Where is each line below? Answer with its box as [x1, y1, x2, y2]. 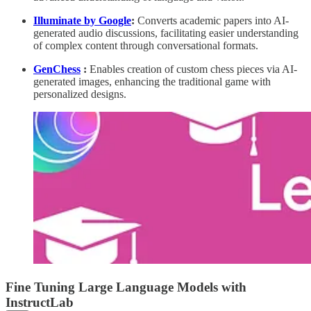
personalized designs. [33, 88, 126, 101]
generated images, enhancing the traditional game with [33, 76, 271, 88]
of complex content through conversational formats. [33, 40, 258, 52]
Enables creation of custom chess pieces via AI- [90, 63, 297, 76]
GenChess [33, 63, 81, 76]
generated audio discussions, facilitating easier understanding [33, 27, 299, 40]
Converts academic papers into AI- [137, 15, 289, 27]
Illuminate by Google [33, 15, 131, 27]
